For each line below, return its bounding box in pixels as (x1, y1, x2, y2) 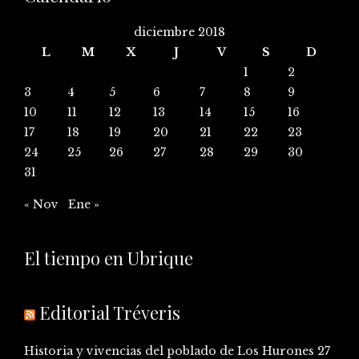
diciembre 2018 (134, 24, 225, 39)
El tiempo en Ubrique (24, 245, 193, 270)
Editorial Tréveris (39, 300, 180, 325)
